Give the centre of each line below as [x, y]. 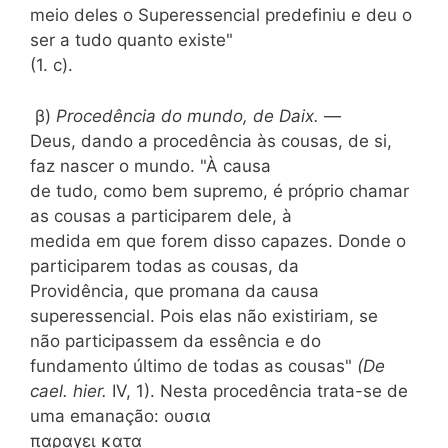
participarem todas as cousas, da [164, 265]
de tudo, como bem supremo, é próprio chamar [219, 190]
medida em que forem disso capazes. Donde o [218, 240]
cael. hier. [71, 390]
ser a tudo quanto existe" [131, 40]
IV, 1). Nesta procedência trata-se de [260, 390]
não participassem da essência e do [175, 340]
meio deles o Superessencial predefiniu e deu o [221, 15]
